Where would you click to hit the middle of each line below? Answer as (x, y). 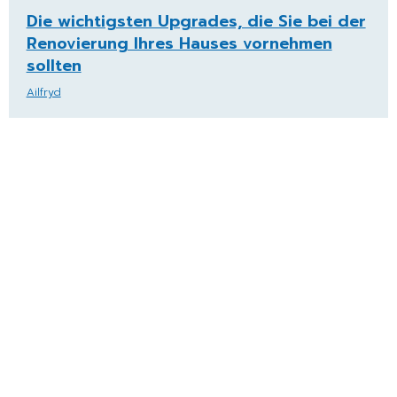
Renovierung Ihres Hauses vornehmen (179, 44)
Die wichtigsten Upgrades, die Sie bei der (196, 22)
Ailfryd (43, 93)
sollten (54, 66)
